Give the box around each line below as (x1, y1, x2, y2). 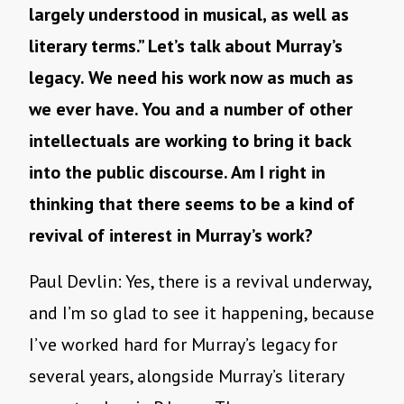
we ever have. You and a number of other (29, 97, 353, 122)
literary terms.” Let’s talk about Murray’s (29, 34, 343, 59)
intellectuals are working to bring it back (29, 129, 351, 153)
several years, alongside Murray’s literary (29, 364, 344, 389)
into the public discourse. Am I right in (29, 161, 326, 185)
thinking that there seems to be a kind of (29, 192, 354, 216)
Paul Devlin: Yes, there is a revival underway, (29, 270, 371, 294)
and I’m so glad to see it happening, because (29, 301, 374, 326)
